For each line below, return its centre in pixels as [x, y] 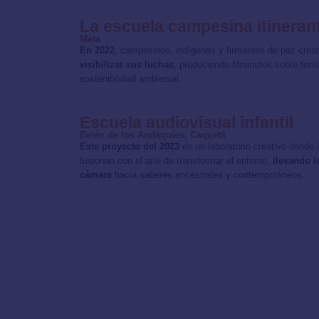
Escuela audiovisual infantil [187, 122]
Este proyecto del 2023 [130, 146]
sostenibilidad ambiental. [131, 78]
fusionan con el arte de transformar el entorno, [176, 160]
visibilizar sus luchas [127, 64]
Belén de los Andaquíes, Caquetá [153, 135]
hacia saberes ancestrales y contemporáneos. [208, 174]
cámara [96, 174]
